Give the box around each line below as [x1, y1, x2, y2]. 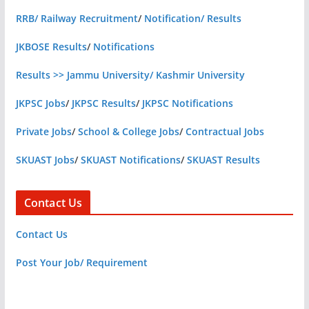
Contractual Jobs [185, 124, 264, 138]
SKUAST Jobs [15, 152, 74, 166]
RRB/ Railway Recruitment [15, 11, 138, 25]
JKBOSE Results [15, 39, 87, 53]
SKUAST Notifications [80, 152, 181, 166]
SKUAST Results [186, 152, 260, 166]
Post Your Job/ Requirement [15, 255, 148, 269]
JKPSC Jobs [15, 96, 66, 110]
